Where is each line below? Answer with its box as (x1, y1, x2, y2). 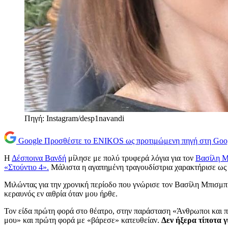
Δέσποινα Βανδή (12, 154, 66, 163)
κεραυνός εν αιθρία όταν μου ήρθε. (4, 189, 118, 198)
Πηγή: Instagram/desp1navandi (24, 114, 124, 123)
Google (18, 136, 42, 146)
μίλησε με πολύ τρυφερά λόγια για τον (66, 154, 195, 163)
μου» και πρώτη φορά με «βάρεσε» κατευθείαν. (4, 216, 161, 225)
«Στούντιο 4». (4, 163, 49, 172)
